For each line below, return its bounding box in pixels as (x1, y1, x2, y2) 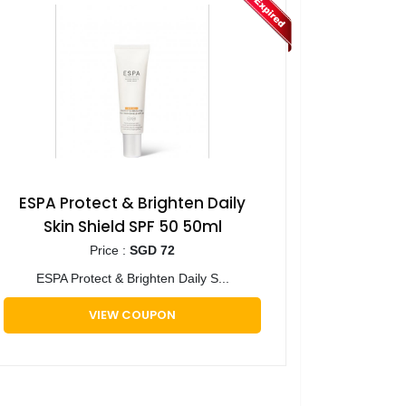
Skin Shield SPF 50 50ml (43, 215, 222, 237)
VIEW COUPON (89, 305, 176, 324)
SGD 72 (130, 242, 175, 257)
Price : (90, 242, 130, 257)
